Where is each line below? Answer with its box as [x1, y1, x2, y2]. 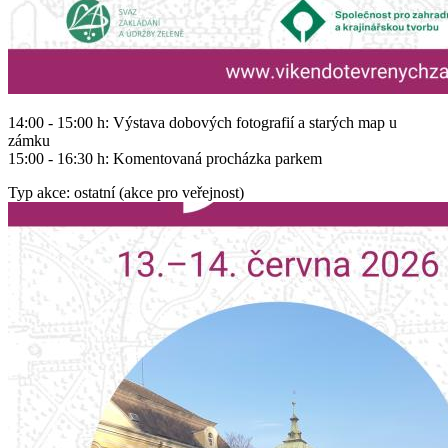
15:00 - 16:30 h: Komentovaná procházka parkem [8, 149, 322, 167]
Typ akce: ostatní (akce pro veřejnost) [8, 183, 244, 201]
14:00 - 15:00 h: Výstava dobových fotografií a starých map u [8, 113, 397, 131]
